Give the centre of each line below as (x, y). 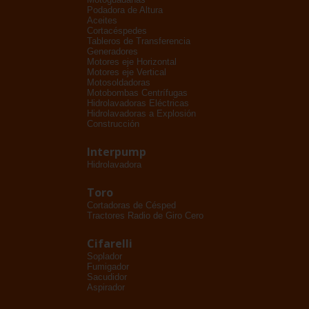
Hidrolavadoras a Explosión (141, 113)
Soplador (104, 256)
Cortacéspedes (117, 31)
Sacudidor (107, 277)
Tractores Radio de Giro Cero (145, 216)
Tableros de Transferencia (139, 41)
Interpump (117, 152)
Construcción (113, 124)
